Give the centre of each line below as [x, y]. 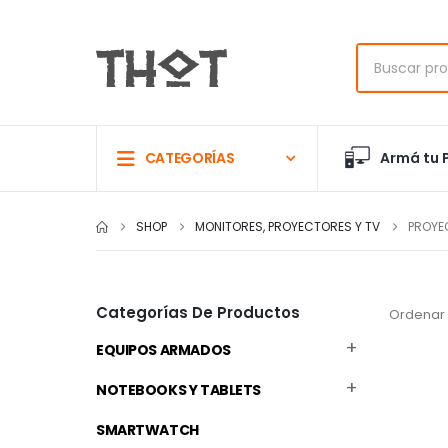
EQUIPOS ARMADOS [163, 350]
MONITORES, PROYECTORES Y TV [287, 227]
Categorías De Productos [198, 313]
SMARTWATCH [147, 430]
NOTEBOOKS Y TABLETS [179, 390]
